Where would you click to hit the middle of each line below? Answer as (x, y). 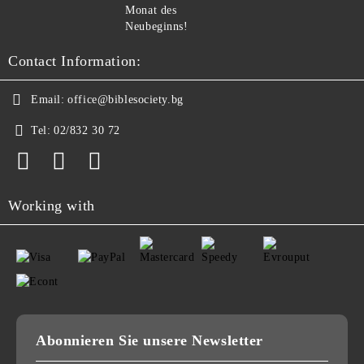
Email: (48, 99)
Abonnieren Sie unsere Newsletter (149, 340)
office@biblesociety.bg (126, 99)
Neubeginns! (157, 26)
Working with (52, 205)
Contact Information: (75, 61)
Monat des (151, 10)
